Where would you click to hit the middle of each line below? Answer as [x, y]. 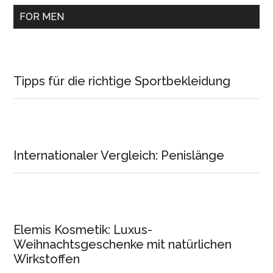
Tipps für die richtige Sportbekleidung [122, 81]
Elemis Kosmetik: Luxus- [83, 229]
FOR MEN [42, 16]
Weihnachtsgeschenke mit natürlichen [123, 244]
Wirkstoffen [47, 259]
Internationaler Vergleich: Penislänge [119, 155]
